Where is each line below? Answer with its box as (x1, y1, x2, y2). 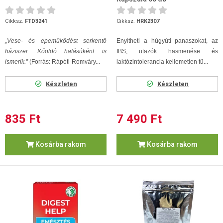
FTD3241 (25, 18, 47, 24)
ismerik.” (5, 58, 29, 65)
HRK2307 (136, 18, 159, 24)
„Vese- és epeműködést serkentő (5, 37, 107, 44)
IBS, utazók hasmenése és (116, 48, 218, 55)
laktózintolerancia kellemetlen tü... (116, 58, 208, 65)
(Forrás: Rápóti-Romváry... (29, 58, 100, 65)
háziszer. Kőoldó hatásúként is (5, 48, 107, 55)
